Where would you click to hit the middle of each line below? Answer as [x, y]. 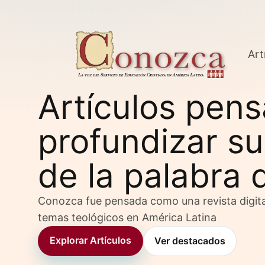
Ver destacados [190, 240]
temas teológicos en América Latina [127, 217]
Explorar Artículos [91, 240]
